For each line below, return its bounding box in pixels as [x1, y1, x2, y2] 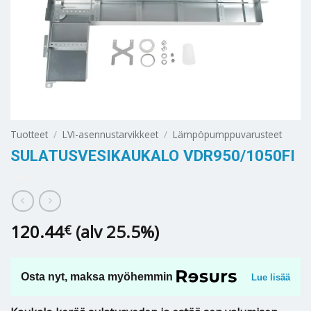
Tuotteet [10, 127, 48, 141]
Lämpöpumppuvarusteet [173, 127, 283, 141]
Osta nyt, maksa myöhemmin [21, 270, 173, 283]
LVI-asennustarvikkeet [62, 127, 159, 141]
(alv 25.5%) [76, 219, 159, 243]
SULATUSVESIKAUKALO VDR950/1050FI [10, 146, 295, 165]
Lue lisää [251, 272, 290, 283]
